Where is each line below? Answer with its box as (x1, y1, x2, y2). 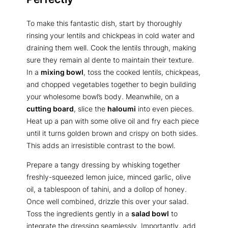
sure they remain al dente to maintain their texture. (26, 55, 194, 64)
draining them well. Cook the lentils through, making (26, 43, 196, 52)
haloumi (107, 104, 136, 113)
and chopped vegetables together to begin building (26, 79, 196, 89)
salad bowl (131, 209, 169, 218)
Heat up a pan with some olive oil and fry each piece (26, 116, 199, 125)
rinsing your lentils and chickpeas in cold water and (26, 31, 195, 40)
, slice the (74, 104, 107, 113)
